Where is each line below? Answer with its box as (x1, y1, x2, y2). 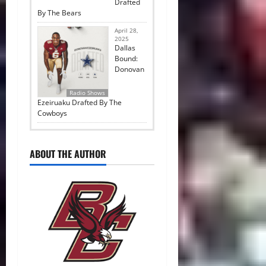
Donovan (115, 64, 144, 74)
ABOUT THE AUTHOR (30, 146, 106, 161)
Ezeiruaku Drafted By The (37, 97, 122, 107)
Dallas (115, 42, 135, 53)
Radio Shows (69, 88, 105, 97)
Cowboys (37, 107, 67, 118)
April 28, (115, 26, 138, 34)
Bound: (115, 53, 138, 64)
